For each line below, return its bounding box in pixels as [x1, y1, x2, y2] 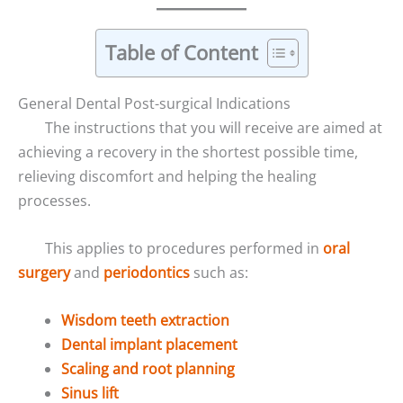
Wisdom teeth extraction [61, 309, 229, 330]
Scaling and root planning [61, 358, 235, 379]
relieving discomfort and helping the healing [18, 166, 317, 187]
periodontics [103, 262, 190, 282]
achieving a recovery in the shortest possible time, [18, 142, 358, 163]
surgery [18, 262, 70, 282]
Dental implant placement [61, 334, 237, 354]
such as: [190, 262, 248, 282]
